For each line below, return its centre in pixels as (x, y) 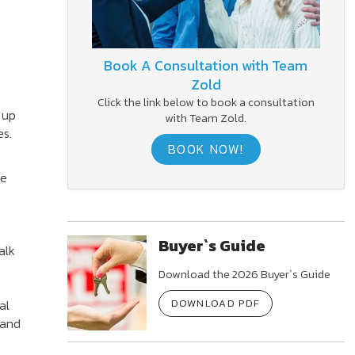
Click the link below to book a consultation (206, 102)
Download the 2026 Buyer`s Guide (244, 274)
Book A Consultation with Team (206, 65)
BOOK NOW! (206, 149)
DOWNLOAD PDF (216, 303)
